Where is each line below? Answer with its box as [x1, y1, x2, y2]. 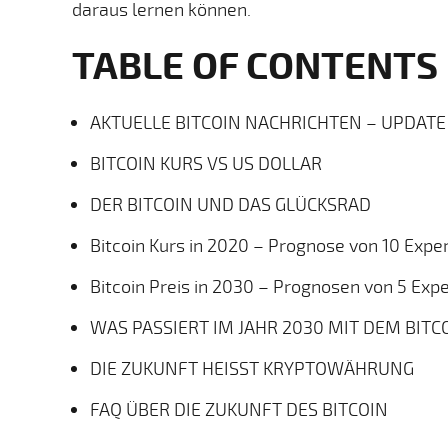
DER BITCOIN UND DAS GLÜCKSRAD [90, 191, 371, 216]
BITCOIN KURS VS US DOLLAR [90, 150, 322, 175]
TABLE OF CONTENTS [72, 36, 438, 91]
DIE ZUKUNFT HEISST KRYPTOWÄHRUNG [90, 355, 414, 380]
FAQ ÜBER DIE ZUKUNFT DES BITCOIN [90, 396, 388, 421]
